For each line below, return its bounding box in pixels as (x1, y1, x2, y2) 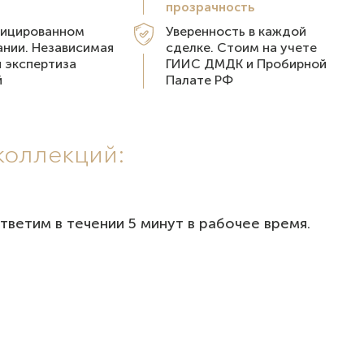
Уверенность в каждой (165, 24, 306, 39)
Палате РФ (165, 72, 233, 88)
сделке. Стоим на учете (165, 40, 317, 55)
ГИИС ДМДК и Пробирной (165, 56, 327, 71)
